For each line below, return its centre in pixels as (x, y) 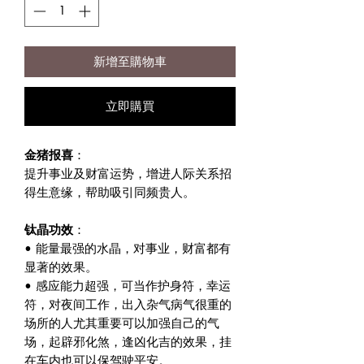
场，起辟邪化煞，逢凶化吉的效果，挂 (128, 341)
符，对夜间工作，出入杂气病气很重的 (128, 304)
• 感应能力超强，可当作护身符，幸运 (128, 285)
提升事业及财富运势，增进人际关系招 (128, 173)
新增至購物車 (130, 61)
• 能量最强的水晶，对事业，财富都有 (128, 248)
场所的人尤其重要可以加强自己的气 (122, 323)
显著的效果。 (61, 266)
